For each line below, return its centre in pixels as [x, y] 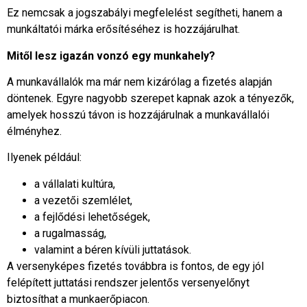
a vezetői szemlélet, [83, 200]
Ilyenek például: [44, 158]
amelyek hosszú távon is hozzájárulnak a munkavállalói [138, 115]
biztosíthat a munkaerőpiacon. [78, 299]
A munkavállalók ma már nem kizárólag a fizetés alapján [139, 82]
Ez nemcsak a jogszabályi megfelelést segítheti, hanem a [145, 13]
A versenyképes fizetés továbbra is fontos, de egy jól [135, 266]
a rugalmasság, [70, 233]
